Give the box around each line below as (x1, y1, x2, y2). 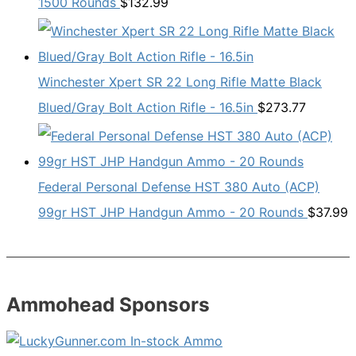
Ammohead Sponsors (6, 292, 210, 316)
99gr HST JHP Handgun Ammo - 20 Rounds (38, 204, 304, 221)
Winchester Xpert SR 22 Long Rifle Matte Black (38, 74, 322, 91)
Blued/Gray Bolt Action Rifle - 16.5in (38, 99, 253, 116)
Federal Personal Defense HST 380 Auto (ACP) (38, 179, 319, 195)
